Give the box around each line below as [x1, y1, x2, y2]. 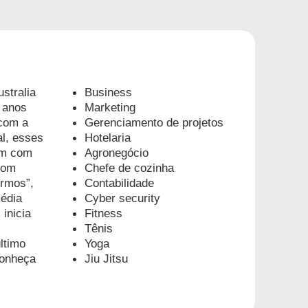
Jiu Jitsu [85, 251, 129, 265]
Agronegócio [85, 145, 149, 159]
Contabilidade [85, 175, 155, 190]
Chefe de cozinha [85, 160, 175, 175]
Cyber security [85, 190, 161, 205]
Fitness [85, 206, 123, 220]
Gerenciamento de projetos [85, 115, 224, 129]
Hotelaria [85, 130, 131, 144]
